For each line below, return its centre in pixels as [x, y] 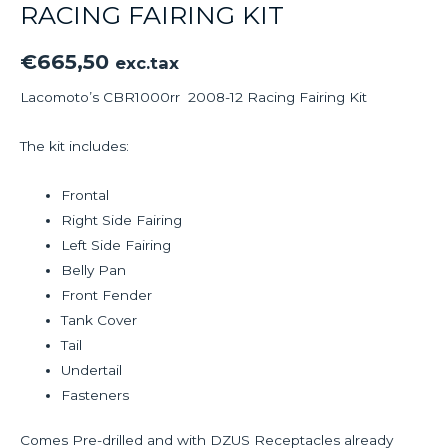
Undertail [92, 369]
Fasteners [95, 394]
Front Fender [107, 294]
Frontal [85, 194]
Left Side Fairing [116, 244]
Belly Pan [94, 269]
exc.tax [147, 62]
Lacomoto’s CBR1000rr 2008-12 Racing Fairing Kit [193, 97]
